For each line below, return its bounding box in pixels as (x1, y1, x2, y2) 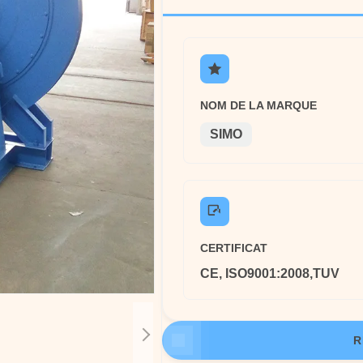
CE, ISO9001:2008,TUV (200, 267, 340, 280)
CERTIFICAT (200, 241, 267, 254)
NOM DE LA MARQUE (200, 99, 317, 112)
